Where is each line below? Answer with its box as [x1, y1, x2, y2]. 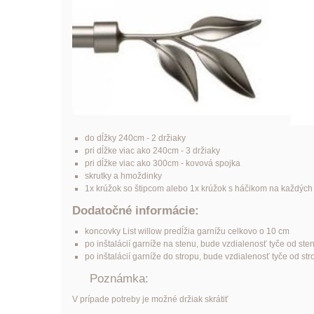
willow [137, 226, 162, 236]
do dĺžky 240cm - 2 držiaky [84, 132, 186, 143]
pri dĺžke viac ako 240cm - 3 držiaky [84, 145, 220, 156]
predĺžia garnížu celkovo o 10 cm [161, 226, 289, 236]
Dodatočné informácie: [71, 203, 199, 217]
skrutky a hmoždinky [84, 170, 162, 181]
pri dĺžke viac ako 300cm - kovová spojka [84, 158, 240, 168]
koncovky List [84, 226, 138, 236]
